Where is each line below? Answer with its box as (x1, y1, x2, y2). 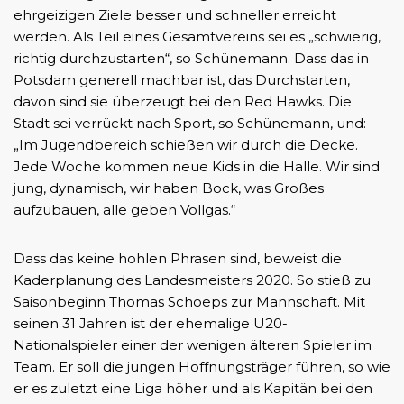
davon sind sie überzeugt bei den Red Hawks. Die (14, 93, 352, 110)
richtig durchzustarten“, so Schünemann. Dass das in (14, 50, 369, 67)
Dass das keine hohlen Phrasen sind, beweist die (14, 250, 342, 267)
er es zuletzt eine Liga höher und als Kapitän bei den (14, 380, 372, 397)
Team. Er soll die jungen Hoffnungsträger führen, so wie (14, 358, 390, 375)
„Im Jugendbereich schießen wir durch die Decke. (14, 136, 358, 153)
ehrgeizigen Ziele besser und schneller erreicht (14, 6, 336, 23)
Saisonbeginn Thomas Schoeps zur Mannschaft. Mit (14, 293, 365, 310)
